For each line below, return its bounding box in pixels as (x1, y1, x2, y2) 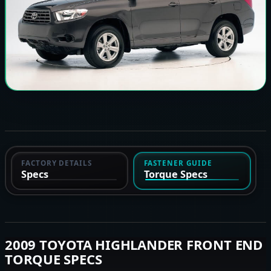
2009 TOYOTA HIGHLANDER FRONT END (5, 235, 263, 253)
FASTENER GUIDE (143, 158, 212, 168)
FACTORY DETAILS (21, 158, 93, 168)
